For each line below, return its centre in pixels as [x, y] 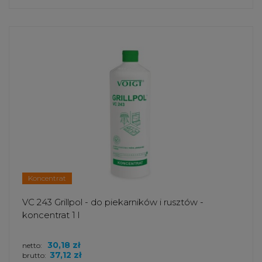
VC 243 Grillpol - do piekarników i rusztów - [113, 202]
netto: [33, 245]
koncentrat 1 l [51, 215]
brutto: [34, 255]
